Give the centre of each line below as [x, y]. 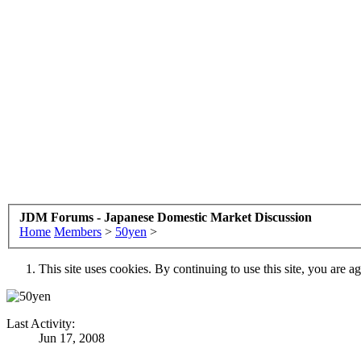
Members [78, 231]
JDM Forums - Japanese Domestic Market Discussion [166, 217]
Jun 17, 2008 [72, 338]
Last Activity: [41, 323]
